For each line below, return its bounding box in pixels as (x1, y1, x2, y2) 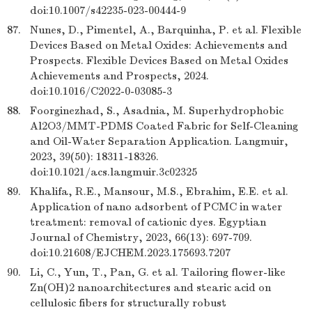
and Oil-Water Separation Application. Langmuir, (30, 135, 288, 148)
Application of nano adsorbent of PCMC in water (30, 201, 282, 213)
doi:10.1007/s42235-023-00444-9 (30, 4, 186, 17)
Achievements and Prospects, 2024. (30, 70, 209, 82)
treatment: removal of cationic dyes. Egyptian (30, 216, 266, 228)
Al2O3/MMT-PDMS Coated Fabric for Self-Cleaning (30, 120, 298, 132)
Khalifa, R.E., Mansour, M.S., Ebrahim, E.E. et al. (30, 185, 288, 198)
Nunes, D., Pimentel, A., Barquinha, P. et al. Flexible (30, 24, 302, 36)
